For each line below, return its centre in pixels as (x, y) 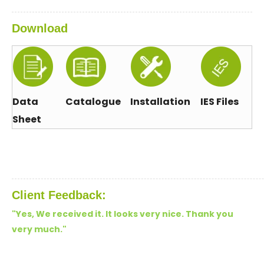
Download (40, 28)
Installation (160, 102)
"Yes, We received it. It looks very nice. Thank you (123, 214)
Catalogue (93, 102)
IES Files (220, 102)
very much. (37, 229)
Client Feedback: (59, 195)
